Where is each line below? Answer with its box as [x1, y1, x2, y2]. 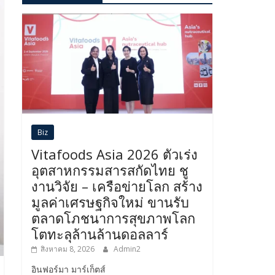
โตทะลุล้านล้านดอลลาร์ [31, 224, 168, 243]
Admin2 [114, 243, 141, 254]
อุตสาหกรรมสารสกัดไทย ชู [31, 160, 188, 179]
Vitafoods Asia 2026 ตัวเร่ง [31, 144, 198, 163]
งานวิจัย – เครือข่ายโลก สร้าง [31, 176, 203, 195]
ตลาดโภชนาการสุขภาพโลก [31, 208, 195, 227]
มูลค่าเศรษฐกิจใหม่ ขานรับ [31, 192, 189, 211]
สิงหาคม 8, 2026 [41, 243, 95, 254]
